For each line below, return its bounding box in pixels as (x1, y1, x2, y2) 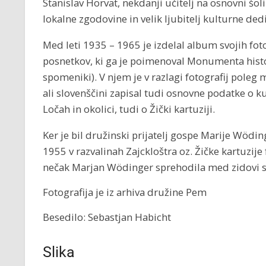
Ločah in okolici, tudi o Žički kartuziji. (43, 102, 215, 116)
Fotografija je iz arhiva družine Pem (43, 185, 207, 199)
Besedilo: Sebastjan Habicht (43, 210, 171, 224)
